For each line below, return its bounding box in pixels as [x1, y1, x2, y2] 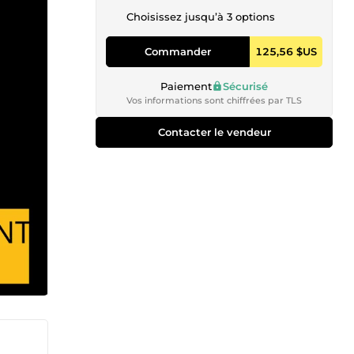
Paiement [160, 79, 212, 92]
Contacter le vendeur [157, 125, 271, 138]
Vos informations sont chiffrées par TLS [126, 94, 302, 106]
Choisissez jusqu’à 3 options [126, 10, 275, 23]
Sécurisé [223, 79, 268, 92]
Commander [145, 44, 211, 58]
